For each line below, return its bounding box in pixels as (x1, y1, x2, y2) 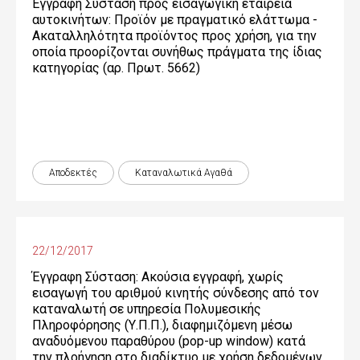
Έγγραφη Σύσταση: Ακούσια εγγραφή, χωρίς (32, 269, 284, 284)
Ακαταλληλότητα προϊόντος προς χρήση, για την (32, 28, 317, 43)
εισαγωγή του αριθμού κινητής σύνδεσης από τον (32, 285, 319, 301)
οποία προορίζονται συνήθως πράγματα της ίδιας (32, 44, 322, 59)
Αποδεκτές (49, 167, 97, 178)
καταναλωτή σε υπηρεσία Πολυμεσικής (32, 301, 261, 317)
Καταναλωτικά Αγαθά (135, 167, 232, 178)
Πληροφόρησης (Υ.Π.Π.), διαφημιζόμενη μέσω (32, 317, 292, 333)
